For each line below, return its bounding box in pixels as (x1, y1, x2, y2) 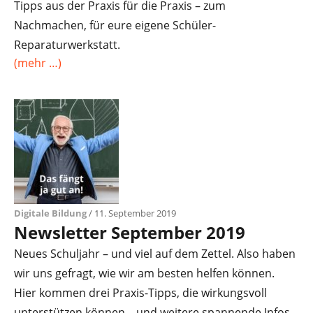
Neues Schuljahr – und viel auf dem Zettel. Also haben (14, 246, 296, 261)
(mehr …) (14, 55, 61, 71)
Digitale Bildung (14, 207, 87, 219)
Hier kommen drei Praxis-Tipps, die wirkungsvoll (14, 285, 267, 300)
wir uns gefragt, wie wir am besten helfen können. (14, 265, 275, 281)
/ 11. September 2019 (87, 207, 176, 219)
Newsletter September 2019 (14, 221, 245, 244)
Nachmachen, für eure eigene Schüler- (14, 17, 216, 33)
